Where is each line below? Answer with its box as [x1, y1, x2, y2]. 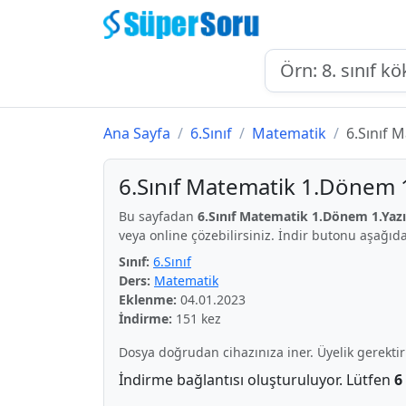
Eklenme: [119, 291, 177, 308]
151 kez [172, 310, 221, 327]
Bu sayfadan [119, 208, 198, 225]
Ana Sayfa [103, 123, 170, 143]
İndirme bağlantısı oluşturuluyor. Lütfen [119, 370, 394, 390]
